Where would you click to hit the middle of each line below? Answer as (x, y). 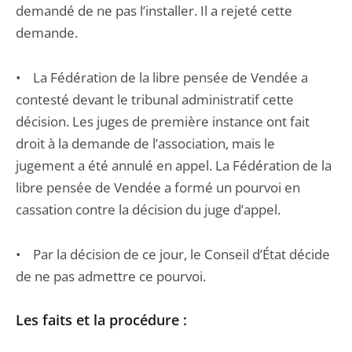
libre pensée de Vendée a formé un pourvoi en (158, 187)
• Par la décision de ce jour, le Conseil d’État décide (173, 254)
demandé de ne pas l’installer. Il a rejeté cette (154, 11)
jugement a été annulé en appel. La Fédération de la (174, 165)
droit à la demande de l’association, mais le (145, 143)
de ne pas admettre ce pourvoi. (111, 276)
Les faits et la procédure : (101, 320)
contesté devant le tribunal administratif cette (155, 99)
